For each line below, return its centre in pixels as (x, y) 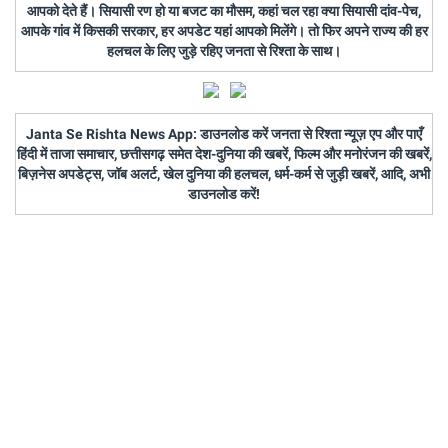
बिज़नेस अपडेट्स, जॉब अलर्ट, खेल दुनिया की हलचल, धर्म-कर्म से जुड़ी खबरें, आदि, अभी (224, 173)
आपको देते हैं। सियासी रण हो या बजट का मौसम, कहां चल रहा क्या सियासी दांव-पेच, (224, 10)
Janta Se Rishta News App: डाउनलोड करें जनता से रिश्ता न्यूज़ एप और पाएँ (224, 133)
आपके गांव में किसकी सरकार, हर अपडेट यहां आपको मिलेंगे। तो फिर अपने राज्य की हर (224, 30)
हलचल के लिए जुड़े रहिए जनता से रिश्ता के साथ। (224, 50)
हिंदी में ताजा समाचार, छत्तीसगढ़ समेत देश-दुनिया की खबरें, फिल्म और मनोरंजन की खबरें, (224, 153)
